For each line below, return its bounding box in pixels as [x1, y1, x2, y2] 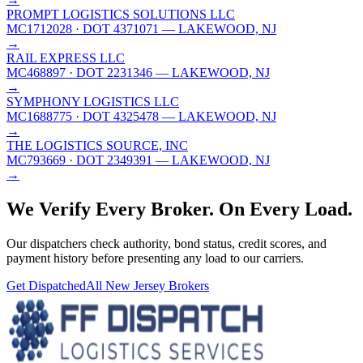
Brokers [165, 278, 209, 293]
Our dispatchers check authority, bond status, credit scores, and [6, 236, 327, 250]
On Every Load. [219, 198, 352, 220]
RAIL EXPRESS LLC [6, 50, 125, 65]
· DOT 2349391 [66, 152, 152, 167]
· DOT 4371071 [72, 21, 159, 36]
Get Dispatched [6, 278, 86, 293]
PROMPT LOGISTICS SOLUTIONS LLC [6, 6, 235, 21]
